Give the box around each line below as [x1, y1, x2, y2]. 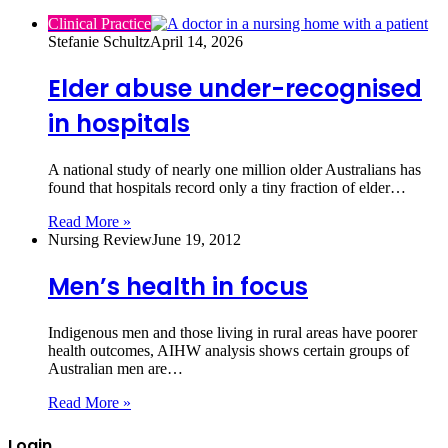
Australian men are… [48, 359, 183, 377]
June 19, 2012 [152, 230, 241, 248]
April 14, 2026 [150, 32, 243, 50]
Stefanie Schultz [48, 32, 150, 50]
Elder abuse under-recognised [48, 71, 422, 105]
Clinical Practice [48, 14, 151, 32]
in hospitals [48, 106, 190, 140]
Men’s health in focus [48, 269, 308, 303]
